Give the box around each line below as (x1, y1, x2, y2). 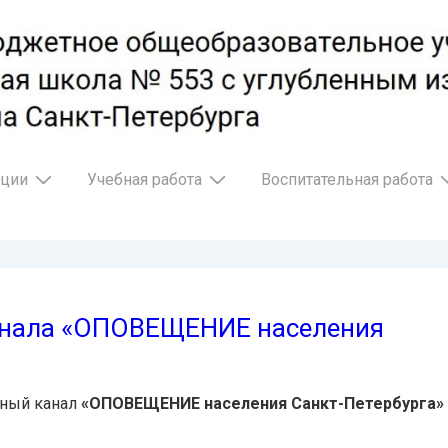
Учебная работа (87, 169, 202, 189)
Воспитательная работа (261, 169, 433, 189)
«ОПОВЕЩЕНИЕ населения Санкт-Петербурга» (81, 393, 444, 413)
